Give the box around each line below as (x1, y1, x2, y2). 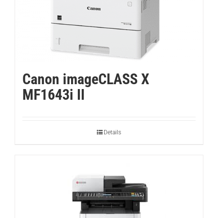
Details (104, 129, 121, 136)
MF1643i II (22, 86, 85, 104)
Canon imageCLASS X (22, 71, 149, 88)
